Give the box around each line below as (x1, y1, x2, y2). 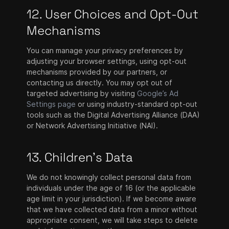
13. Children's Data (27, 149, 133, 165)
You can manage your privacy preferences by (27, 46, 184, 55)
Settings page (27, 100, 76, 108)
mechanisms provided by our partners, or (27, 67, 168, 76)
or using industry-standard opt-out (76, 100, 198, 108)
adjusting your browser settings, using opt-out (27, 57, 187, 65)
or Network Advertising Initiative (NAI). (27, 121, 158, 130)
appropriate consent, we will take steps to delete (27, 216, 198, 224)
